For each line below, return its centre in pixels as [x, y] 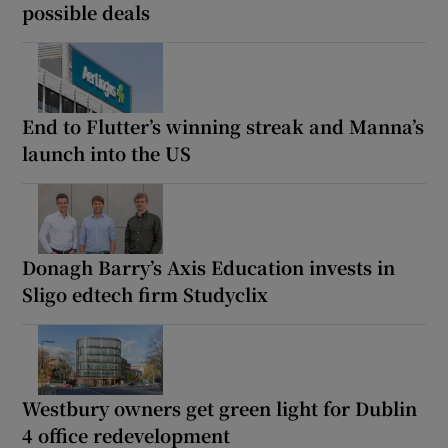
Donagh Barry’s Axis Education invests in [209, 266]
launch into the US [107, 152]
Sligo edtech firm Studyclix [145, 293]
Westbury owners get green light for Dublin [220, 407]
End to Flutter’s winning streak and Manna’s [223, 125]
